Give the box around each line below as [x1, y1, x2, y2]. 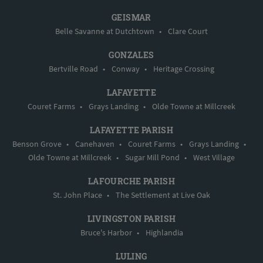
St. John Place [53, 190, 102, 201]
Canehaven [75, 139, 114, 150]
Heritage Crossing [153, 63, 214, 75]
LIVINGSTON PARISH [87, 213, 176, 225]
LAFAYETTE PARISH [89, 124, 174, 136]
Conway [112, 63, 140, 75]
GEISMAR [112, 12, 151, 23]
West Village [193, 152, 235, 163]
